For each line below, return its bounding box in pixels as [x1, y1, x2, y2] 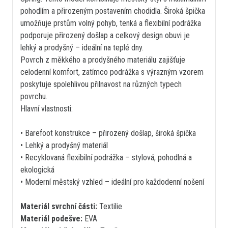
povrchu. [20, 92, 47, 102]
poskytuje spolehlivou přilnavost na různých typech [20, 79, 182, 90]
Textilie [97, 202, 122, 212]
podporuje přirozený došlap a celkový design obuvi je [20, 31, 190, 41]
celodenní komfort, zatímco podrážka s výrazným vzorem [20, 67, 204, 77]
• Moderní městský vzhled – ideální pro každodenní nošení [20, 177, 204, 187]
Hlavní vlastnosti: [20, 104, 73, 114]
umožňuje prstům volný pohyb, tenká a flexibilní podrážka [20, 18, 201, 28]
